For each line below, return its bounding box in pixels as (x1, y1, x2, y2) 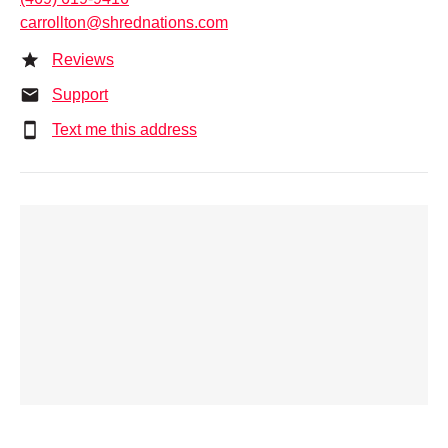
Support (52, 86, 108, 104)
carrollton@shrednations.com (20, 14, 228, 32)
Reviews (52, 51, 114, 69)
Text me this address (52, 121, 197, 139)
